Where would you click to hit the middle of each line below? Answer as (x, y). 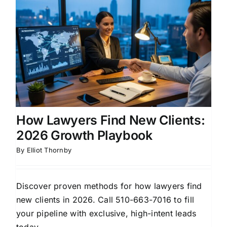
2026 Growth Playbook (84, 135)
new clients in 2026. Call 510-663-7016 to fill (105, 199)
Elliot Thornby (49, 150)
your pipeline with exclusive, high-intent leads (106, 213)
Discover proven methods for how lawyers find (109, 186)
